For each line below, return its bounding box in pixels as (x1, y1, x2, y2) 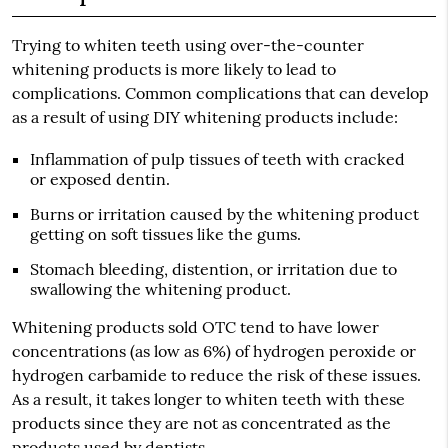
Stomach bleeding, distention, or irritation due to (29, 259, 397, 280)
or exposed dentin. (29, 169, 170, 190)
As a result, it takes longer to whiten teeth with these (11, 389, 405, 410)
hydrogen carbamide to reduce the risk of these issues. (11, 365, 421, 386)
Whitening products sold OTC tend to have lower (11, 317, 379, 338)
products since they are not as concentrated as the (11, 413, 391, 434)
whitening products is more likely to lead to (11, 59, 336, 80)
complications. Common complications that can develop (11, 83, 429, 104)
